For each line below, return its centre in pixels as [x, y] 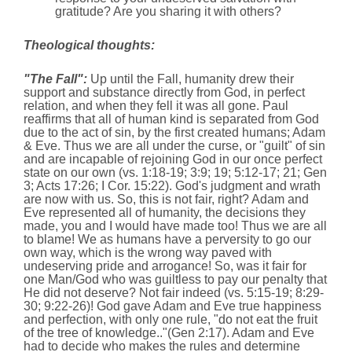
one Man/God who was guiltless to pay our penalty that [175, 280]
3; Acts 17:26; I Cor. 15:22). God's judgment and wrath [172, 186]
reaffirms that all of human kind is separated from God [171, 119]
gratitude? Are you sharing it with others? [168, 12]
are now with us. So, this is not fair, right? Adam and [166, 200]
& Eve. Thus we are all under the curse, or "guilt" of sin [174, 146]
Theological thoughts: [89, 46]
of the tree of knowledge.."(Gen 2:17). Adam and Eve [169, 333]
